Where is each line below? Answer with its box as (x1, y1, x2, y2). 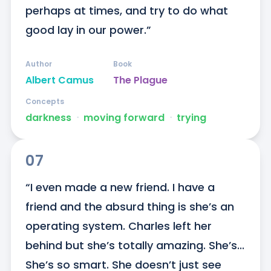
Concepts (25, 96, 64, 107)
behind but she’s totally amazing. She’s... (25, 238, 244, 253)
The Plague (113, 73, 168, 88)
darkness (25, 111, 71, 125)
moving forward (83, 111, 165, 125)
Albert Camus (25, 73, 94, 88)
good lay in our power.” (25, 22, 151, 38)
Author (25, 59, 52, 70)
